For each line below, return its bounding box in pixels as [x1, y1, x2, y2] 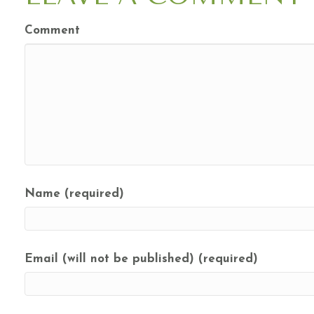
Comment [25, 25, 80, 37]
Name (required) [25, 188, 124, 200]
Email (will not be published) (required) [25, 253, 258, 266]
